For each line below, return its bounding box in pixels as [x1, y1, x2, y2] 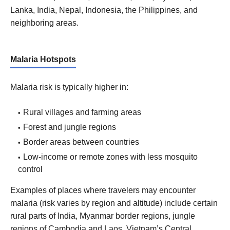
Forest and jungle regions [23, 122, 116, 131]
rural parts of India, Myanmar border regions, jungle [10, 211, 195, 220]
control [18, 164, 43, 174]
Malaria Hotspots [10, 55, 76, 64]
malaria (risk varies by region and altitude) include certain [10, 198, 218, 207]
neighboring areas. [10, 18, 79, 28]
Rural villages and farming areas [23, 107, 141, 117]
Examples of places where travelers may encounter [10, 185, 196, 195]
